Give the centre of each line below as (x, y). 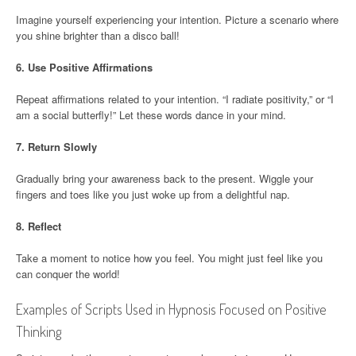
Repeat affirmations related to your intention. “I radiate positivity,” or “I (175, 99)
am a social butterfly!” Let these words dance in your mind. (151, 114)
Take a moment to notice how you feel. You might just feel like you (169, 257)
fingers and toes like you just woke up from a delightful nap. (153, 194)
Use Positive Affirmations (90, 67)
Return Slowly (62, 146)
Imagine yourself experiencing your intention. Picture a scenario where (177, 19)
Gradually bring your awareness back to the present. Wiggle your (164, 178)
